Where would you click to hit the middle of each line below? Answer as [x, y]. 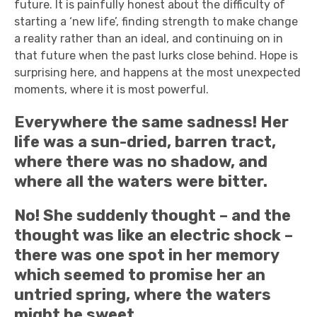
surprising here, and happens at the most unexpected [157, 73]
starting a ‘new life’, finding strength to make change [156, 22]
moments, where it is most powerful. [111, 90]
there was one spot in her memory [146, 255]
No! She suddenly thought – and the [152, 215]
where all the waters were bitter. [141, 181]
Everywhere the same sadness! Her [151, 122]
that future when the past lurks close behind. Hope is [156, 56]
